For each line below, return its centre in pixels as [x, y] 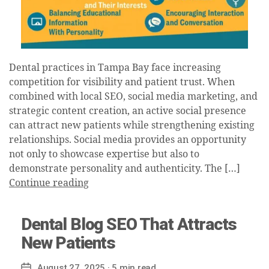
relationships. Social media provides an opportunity [128, 140]
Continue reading [49, 183]
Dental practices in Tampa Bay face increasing [115, 68]
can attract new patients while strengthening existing [132, 125]
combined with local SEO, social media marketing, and [133, 96]
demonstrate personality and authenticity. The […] [125, 168]
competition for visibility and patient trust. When [122, 82]
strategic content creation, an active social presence [128, 111]
